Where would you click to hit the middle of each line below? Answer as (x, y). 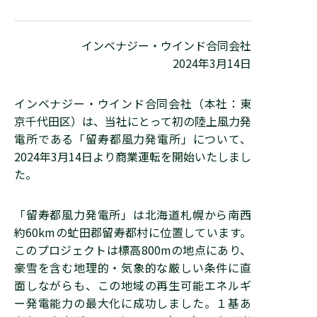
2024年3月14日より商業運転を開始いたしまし (133, 156)
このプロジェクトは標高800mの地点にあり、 (133, 250)
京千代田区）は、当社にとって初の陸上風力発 (133, 121)
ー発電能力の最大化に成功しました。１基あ (133, 303)
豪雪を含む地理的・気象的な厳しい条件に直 (133, 267)
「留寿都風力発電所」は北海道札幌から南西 (133, 214)
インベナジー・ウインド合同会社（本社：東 (133, 103)
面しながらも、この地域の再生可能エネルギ (133, 285)
